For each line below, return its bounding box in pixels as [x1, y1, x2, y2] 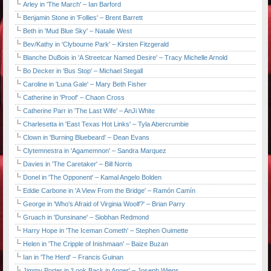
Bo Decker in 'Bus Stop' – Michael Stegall [23, 67, 143, 75]
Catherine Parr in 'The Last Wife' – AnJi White [23, 107, 155, 115]
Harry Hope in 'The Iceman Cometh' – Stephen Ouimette [23, 227, 188, 235]
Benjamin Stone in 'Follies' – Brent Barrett [23, 14, 143, 22]
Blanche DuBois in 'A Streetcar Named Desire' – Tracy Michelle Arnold [23, 54, 227, 62]
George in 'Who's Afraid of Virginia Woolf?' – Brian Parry [23, 200, 185, 208]
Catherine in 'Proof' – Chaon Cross [23, 94, 125, 102]
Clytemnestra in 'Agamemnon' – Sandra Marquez [23, 147, 166, 155]
